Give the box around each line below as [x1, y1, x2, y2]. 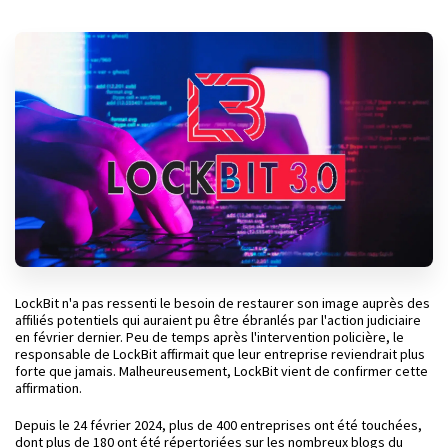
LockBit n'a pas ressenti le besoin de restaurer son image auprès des [15, 294, 430, 313]
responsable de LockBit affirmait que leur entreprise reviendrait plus [15, 345, 425, 364]
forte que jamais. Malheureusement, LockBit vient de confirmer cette [15, 362, 428, 381]
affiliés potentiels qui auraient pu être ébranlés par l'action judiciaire [15, 311, 421, 330]
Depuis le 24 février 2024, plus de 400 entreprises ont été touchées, [15, 416, 422, 435]
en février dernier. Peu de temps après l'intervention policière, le [15, 328, 404, 347]
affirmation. [15, 379, 82, 398]
